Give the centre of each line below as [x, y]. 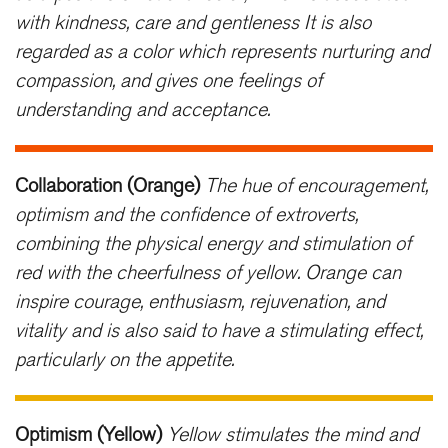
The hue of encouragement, [316, 185]
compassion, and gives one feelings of [168, 81]
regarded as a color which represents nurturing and [222, 52]
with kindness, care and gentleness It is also [193, 23]
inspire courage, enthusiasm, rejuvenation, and [200, 301]
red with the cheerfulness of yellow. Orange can [208, 272]
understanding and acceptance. [142, 110]
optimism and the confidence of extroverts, [186, 214]
